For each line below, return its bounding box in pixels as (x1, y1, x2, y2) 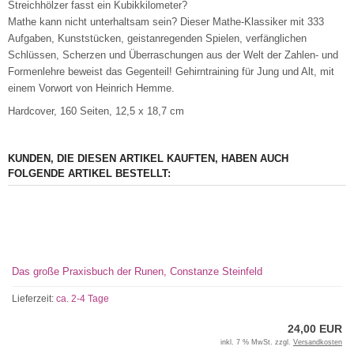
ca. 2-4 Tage (56, 293, 109, 304)
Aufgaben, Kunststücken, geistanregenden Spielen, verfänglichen (8, 32, 307, 44)
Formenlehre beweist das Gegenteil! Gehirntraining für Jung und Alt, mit (8, 66, 334, 77)
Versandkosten (293, 338, 342, 346)
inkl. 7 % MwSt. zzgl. (220, 338, 293, 346)
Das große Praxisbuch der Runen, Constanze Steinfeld (12, 265, 262, 277)
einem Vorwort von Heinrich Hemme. (8, 82, 175, 94)
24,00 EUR (288, 322, 342, 335)
